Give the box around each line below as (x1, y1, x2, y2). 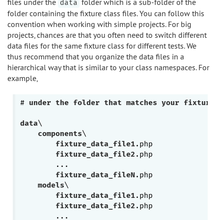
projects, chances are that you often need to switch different (7, 30, 207, 40)
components (37, 129, 82, 138)
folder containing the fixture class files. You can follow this (7, 8, 204, 18)
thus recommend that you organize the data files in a (7, 52, 184, 61)
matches (126, 98, 157, 107)
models (37, 181, 64, 190)
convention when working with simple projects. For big (7, 19, 192, 29)
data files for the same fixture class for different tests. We (7, 41, 196, 51)
